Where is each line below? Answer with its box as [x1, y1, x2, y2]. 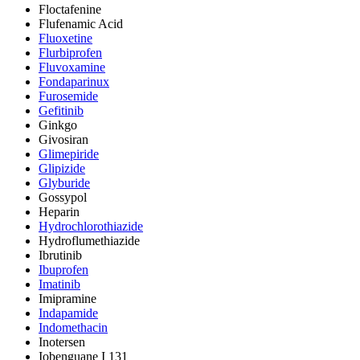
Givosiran [39, 132, 88, 146]
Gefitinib [39, 103, 84, 117]
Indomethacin [39, 320, 108, 334]
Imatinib [39, 276, 80, 291]
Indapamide [39, 305, 98, 320]
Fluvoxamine [39, 59, 105, 74]
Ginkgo [39, 117, 77, 132]
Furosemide [39, 88, 98, 103]
